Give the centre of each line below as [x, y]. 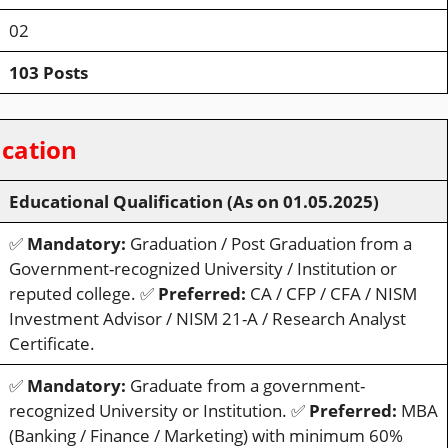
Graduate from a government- [245, 386]
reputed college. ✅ [83, 294]
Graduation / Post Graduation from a [268, 244]
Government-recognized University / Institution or [202, 269]
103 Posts [48, 72]
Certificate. [51, 344]
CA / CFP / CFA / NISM [331, 294]
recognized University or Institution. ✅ [158, 411]
